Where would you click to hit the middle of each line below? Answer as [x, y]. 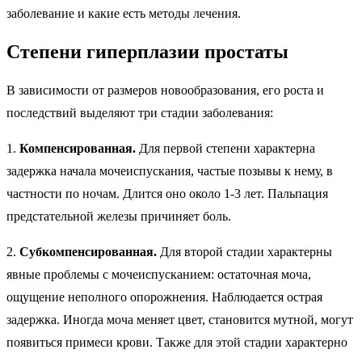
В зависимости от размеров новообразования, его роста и [165, 90]
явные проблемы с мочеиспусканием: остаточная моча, [159, 274]
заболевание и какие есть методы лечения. [124, 13]
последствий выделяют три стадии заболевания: [140, 112]
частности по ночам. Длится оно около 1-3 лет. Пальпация [167, 193]
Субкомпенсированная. [88, 251]
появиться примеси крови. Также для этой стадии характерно [177, 342]
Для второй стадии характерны [244, 251]
